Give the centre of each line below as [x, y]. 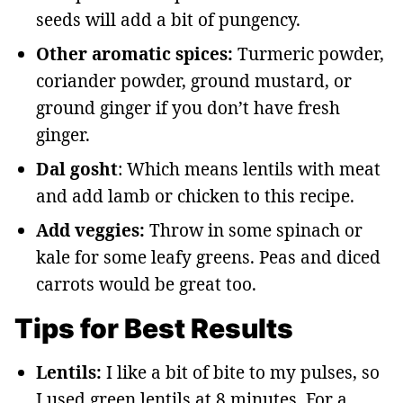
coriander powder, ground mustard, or [194, 81]
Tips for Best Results [154, 329]
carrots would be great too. [146, 285]
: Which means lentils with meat [249, 170]
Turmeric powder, [311, 54]
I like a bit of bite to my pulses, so [243, 373]
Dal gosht [77, 170]
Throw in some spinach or [254, 231]
